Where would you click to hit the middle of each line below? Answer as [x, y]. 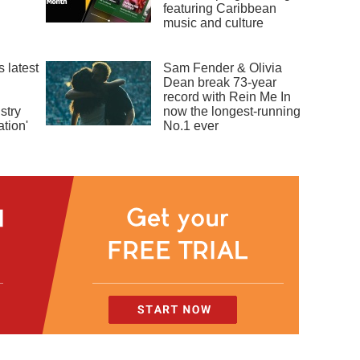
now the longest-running [232, 112]
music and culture [214, 23]
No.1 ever [191, 126]
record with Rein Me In [227, 97]
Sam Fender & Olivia [223, 68]
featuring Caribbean [220, 9]
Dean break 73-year [220, 83]
